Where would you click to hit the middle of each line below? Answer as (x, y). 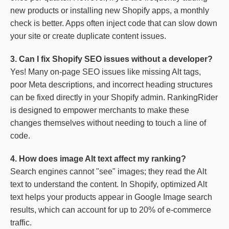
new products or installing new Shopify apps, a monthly (110, 10)
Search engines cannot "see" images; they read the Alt (108, 171)
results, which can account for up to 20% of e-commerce (111, 210)
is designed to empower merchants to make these (100, 110)
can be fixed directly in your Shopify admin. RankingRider (114, 97)
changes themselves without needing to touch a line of (108, 123)
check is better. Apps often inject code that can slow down (114, 23)
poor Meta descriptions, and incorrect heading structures (111, 85)
